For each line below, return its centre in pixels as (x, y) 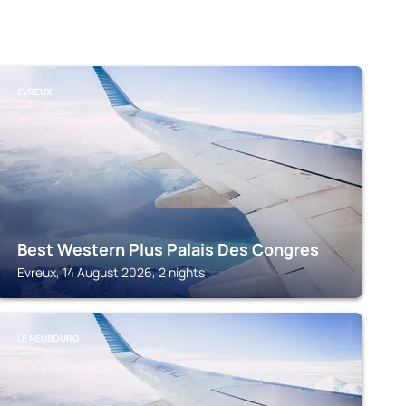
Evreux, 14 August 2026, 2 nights (111, 272)
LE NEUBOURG (48, 338)
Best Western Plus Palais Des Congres (168, 249)
